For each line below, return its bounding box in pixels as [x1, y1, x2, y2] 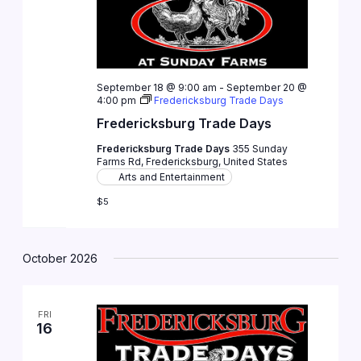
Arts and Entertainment [118, 171, 225, 184]
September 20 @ [226, 81, 307, 94]
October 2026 [23, 251, 98, 265]
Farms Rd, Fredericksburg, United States [96, 156, 288, 168]
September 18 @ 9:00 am [96, 81, 217, 94]
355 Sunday [231, 143, 288, 156]
